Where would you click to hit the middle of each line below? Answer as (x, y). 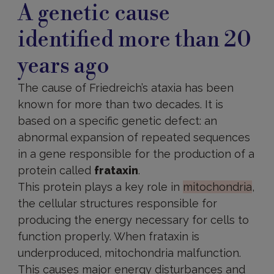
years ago (63, 66)
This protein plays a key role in (100, 187)
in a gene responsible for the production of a (136, 154)
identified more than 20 (134, 40)
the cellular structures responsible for (117, 203)
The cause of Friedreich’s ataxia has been (125, 88)
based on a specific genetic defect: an (117, 121)
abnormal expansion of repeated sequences (134, 137)
